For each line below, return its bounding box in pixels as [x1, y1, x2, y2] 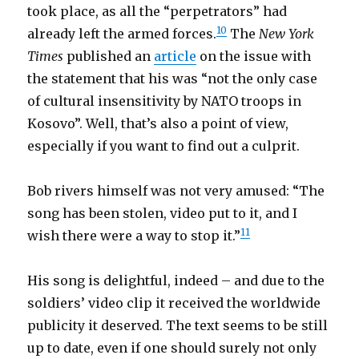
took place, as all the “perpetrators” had [27, 3, 288, 19]
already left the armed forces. [27, 26, 217, 42]
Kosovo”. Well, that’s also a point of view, [27, 115, 289, 131]
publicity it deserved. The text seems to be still [27, 317, 329, 333]
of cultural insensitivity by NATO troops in [27, 93, 302, 109]
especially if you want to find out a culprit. [27, 138, 301, 154]
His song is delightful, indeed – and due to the [27, 272, 325, 288]
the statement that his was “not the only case [27, 71, 318, 87]
